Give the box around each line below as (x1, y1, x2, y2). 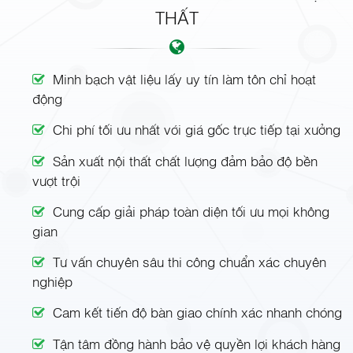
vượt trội (32, 171, 81, 190)
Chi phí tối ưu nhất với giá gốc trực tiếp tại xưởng (53, 120, 341, 139)
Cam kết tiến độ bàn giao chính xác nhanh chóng (53, 303, 343, 321)
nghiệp (32, 272, 73, 291)
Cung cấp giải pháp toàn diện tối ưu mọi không (53, 202, 330, 221)
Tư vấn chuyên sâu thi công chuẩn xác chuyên (53, 252, 327, 271)
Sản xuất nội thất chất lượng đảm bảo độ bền (53, 151, 318, 170)
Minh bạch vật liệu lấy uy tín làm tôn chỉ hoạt (53, 69, 317, 88)
